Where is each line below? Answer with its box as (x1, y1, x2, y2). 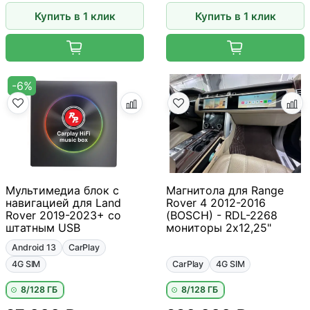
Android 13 (12, 242, 56, 253)
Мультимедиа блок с (6, 183, 119, 198)
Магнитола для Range (166, 183, 284, 198)
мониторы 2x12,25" (166, 221, 271, 235)
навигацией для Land (6, 196, 121, 210)
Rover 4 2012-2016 (166, 196, 266, 210)
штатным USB (6, 221, 80, 235)
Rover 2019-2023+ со (6, 208, 121, 223)
